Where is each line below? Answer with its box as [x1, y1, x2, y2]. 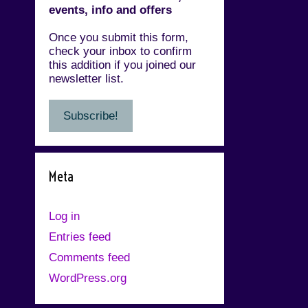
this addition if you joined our [49, 58, 196, 71]
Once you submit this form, [49, 30, 188, 44]
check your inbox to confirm [49, 44, 192, 58]
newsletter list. [49, 71, 124, 85]
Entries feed [49, 230, 111, 243]
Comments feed [49, 250, 130, 264]
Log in [49, 209, 80, 223]
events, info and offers [49, 3, 172, 16]
